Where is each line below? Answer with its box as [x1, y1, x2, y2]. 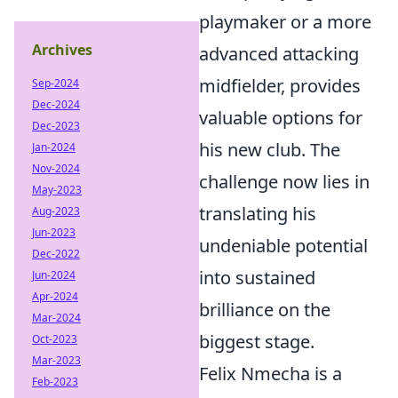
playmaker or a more [199, 9, 371, 34]
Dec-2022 [32, 246, 80, 261]
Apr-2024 [32, 289, 78, 304]
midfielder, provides [199, 73, 361, 98]
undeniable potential [199, 233, 368, 258]
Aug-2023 [32, 203, 80, 219]
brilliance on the [199, 297, 330, 322]
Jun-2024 [32, 267, 76, 283]
